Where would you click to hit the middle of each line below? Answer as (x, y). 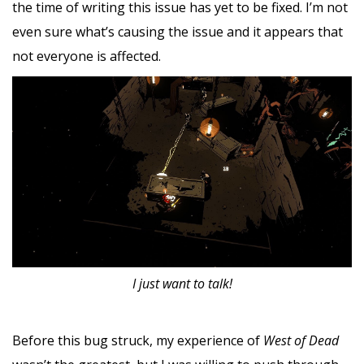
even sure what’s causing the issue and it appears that (178, 31)
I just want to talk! (182, 284)
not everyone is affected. (88, 56)
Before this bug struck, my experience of (138, 341)
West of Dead (301, 341)
